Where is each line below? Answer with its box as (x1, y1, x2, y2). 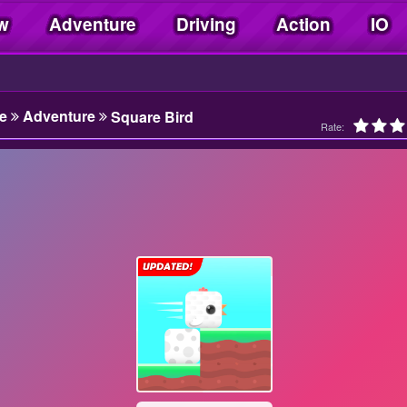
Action (276, 12, 331, 36)
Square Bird (110, 105, 194, 127)
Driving (176, 12, 236, 36)
